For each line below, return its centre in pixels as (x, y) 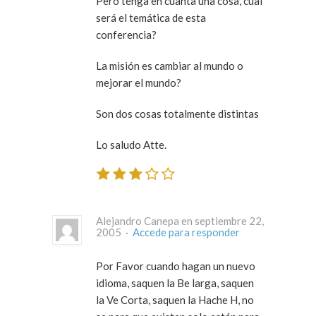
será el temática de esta (151, 18)
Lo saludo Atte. (131, 145)
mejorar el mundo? (139, 83)
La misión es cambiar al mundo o (170, 66)
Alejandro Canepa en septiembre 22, (180, 220)
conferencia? (126, 35)
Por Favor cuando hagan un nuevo (176, 266)
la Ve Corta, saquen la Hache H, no (175, 299)
